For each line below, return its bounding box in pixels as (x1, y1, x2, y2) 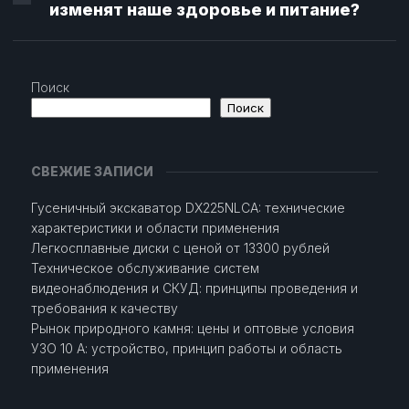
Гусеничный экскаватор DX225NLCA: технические (30, 200, 345, 215)
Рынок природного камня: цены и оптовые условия (30, 320, 354, 336)
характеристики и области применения (30, 220, 279, 236)
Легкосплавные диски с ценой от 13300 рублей (30, 240, 330, 256)
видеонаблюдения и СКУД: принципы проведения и (30, 280, 358, 296)
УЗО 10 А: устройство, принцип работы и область (30, 341, 342, 356)
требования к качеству (30, 300, 178, 316)
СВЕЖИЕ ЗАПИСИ (30, 163, 153, 179)
